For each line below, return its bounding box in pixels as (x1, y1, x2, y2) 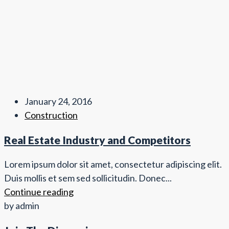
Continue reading (4, 186, 74, 198)
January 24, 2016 (25, 96, 92, 107)
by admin (4, 200, 39, 212)
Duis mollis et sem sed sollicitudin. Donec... (4, 172, 172, 184)
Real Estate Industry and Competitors (4, 133, 191, 147)
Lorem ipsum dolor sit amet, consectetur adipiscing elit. (4, 158, 222, 170)
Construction (25, 109, 78, 121)
